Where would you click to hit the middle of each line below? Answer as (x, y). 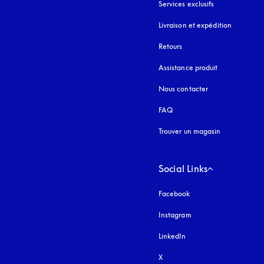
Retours (170, 46)
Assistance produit (188, 67)
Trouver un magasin (189, 131)
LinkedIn (172, 236)
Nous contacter (183, 89)
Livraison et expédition (195, 25)
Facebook (174, 194)
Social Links (183, 169)
